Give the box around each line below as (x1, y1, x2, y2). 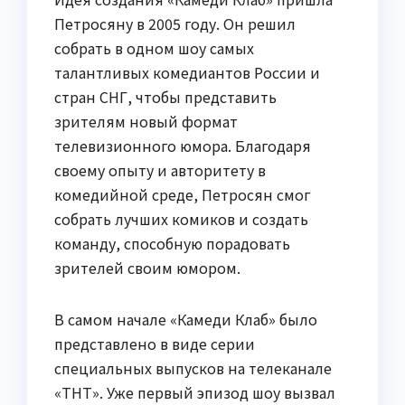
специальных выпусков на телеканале (54, 356, 332, 379)
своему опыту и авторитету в (54, 158, 266, 181)
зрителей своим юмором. (54, 256, 240, 278)
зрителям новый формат (54, 109, 238, 132)
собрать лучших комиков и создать (54, 207, 308, 230)
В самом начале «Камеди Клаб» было (54, 307, 317, 330)
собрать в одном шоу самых (54, 36, 254, 59)
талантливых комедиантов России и (54, 61, 320, 83)
